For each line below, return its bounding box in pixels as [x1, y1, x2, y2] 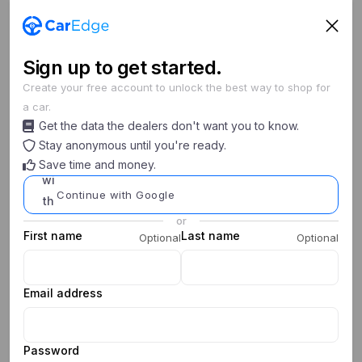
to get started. [90, 56, 222, 79]
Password [23, 343, 79, 357]
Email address [23, 286, 103, 300]
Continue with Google [57, 188, 175, 201]
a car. [23, 100, 51, 113]
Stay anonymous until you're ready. [39, 138, 226, 152]
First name [23, 229, 82, 242]
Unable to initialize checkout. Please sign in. [48, 108, 314, 124]
